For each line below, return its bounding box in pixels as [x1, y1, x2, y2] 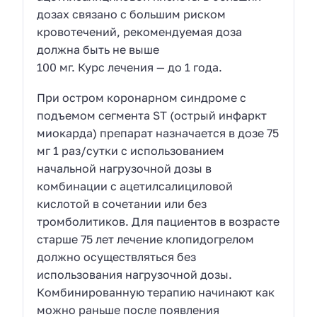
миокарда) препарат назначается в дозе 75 [37, 125, 279, 140]
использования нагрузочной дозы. [37, 267, 233, 282]
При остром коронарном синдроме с [37, 90, 247, 105]
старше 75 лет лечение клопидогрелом [37, 231, 255, 246]
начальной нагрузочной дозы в [37, 161, 212, 175]
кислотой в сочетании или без [37, 196, 207, 211]
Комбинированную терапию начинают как [37, 284, 275, 299]
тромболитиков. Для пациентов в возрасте [37, 214, 280, 229]
